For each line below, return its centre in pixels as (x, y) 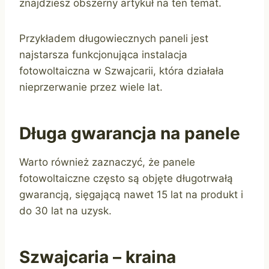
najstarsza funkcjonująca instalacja (103, 55)
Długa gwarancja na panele (130, 134)
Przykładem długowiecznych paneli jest (114, 39)
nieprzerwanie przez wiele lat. (91, 87)
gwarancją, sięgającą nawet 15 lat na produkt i (131, 195)
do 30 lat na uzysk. (65, 211)
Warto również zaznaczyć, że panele (107, 162)
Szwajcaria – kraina (98, 257)
